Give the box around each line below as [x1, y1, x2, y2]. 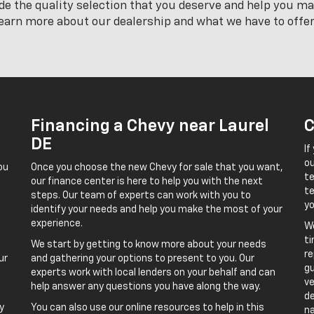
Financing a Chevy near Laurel [31, 118, 269, 135]
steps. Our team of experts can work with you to [31, 191, 251, 200]
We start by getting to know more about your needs [31, 240, 266, 250]
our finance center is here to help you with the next [31, 177, 263, 186]
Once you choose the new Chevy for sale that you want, [31, 163, 283, 172]
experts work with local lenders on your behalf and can [31, 268, 275, 278]
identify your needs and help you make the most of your [31, 205, 282, 214]
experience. [31, 219, 83, 228]
